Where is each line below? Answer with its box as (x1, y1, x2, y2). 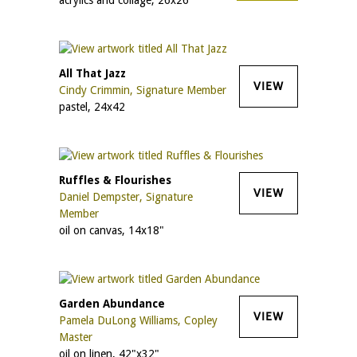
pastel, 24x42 (59, 100, 125, 113)
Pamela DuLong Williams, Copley (59, 313, 218, 327)
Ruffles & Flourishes (59, 173, 171, 186)
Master (59, 330, 92, 343)
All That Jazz (59, 66, 126, 80)
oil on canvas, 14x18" (59, 223, 164, 237)
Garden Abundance (59, 296, 165, 310)
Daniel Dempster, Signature (59, 190, 193, 203)
